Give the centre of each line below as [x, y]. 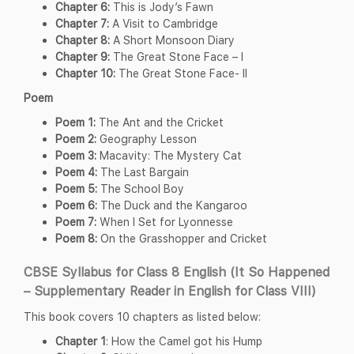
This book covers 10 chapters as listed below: [142, 316]
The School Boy [141, 188]
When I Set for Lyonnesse [165, 221]
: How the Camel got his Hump [184, 341]
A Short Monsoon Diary [172, 40]
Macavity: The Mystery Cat [169, 155]
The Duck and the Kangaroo [172, 205]
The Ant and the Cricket [160, 122]
